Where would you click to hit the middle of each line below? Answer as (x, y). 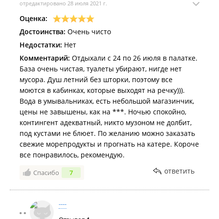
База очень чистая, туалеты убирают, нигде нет (101, 69)
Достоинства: (43, 32)
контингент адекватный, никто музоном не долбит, (106, 122)
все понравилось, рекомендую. (72, 155)
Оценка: (33, 18)
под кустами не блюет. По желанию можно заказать (107, 133)
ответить (179, 171)
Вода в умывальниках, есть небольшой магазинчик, (107, 101)
